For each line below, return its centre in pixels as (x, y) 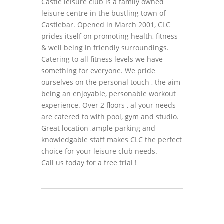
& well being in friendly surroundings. (105, 48)
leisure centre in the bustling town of (103, 13)
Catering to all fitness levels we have (102, 59)
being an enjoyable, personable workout (108, 94)
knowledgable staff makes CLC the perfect (111, 140)
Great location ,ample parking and (98, 128)
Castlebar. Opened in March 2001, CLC (106, 25)
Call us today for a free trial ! (89, 163)
